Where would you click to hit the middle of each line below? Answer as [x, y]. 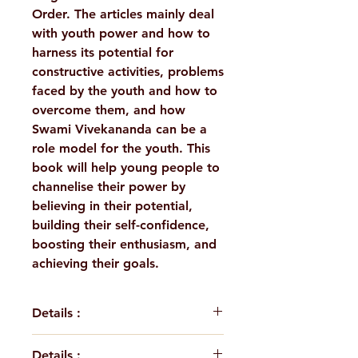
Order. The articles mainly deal [123, 14]
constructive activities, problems [128, 72]
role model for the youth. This [121, 149]
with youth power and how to [121, 34]
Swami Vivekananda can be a [119, 129]
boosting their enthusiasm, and [124, 245]
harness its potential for [103, 53]
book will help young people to [126, 168]
